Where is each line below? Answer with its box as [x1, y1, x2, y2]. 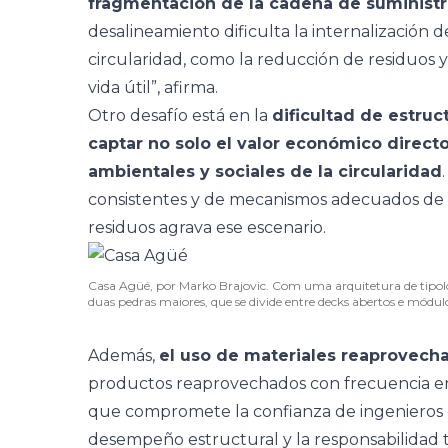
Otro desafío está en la [88, 106, 272, 125]
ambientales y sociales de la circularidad [88, 162, 442, 181]
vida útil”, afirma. [88, 78, 218, 97]
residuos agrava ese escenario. [88, 218, 326, 237]
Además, [88, 346, 159, 365]
